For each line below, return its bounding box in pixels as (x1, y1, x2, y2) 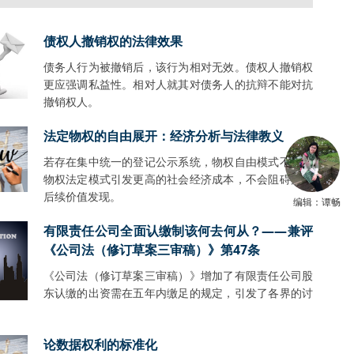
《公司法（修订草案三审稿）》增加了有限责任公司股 (43, 268, 313, 283)
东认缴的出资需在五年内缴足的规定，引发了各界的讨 (43, 285, 313, 300)
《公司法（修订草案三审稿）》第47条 (43, 241, 260, 258)
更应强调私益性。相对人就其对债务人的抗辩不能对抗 (43, 77, 313, 92)
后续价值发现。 (43, 189, 121, 204)
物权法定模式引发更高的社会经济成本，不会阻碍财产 (43, 171, 313, 186)
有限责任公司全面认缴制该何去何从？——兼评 (43, 222, 313, 239)
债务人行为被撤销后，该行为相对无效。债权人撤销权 (43, 59, 313, 74)
